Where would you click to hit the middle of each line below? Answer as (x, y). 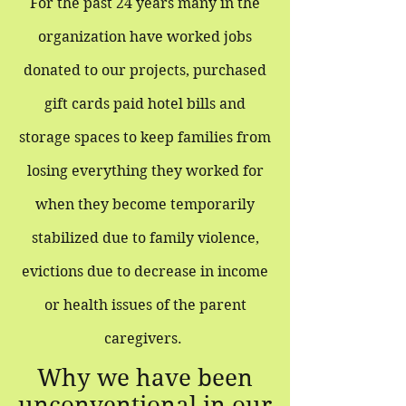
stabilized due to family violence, (145, 238)
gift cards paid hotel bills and (145, 104)
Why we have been (145, 378)
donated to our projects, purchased (145, 70)
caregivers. (145, 338)
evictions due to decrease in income (145, 271)
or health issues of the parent (145, 305)
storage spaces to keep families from (145, 137)
